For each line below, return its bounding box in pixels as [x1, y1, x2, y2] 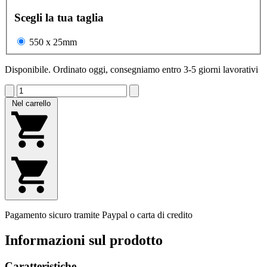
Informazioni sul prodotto [5, 232, 163, 248]
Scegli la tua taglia [14, 11, 104, 24]
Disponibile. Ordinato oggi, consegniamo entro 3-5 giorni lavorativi [5, 64, 258, 74]
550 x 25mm [29, 36, 77, 47]
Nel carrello [12, 98, 51, 108]
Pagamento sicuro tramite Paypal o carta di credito [5, 209, 193, 220]
